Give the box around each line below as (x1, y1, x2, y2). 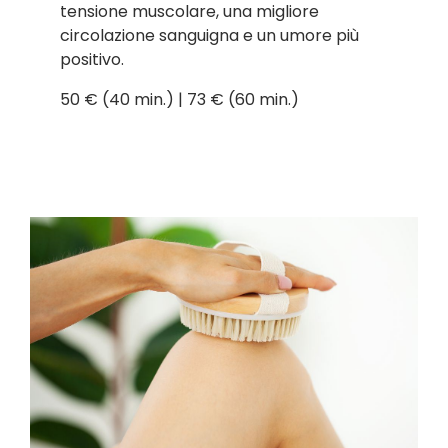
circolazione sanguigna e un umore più (60, 23, 359, 47)
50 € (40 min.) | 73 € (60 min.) (60, 87, 299, 111)
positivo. (60, 47, 124, 71)
